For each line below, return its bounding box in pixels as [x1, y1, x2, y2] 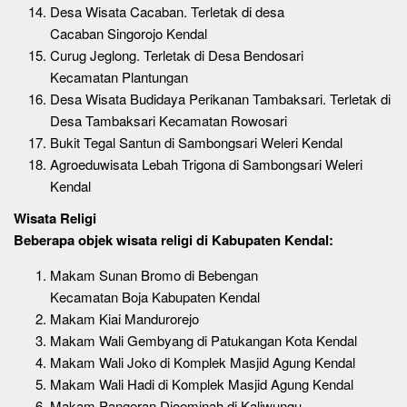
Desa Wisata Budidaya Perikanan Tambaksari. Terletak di [50, 88, 391, 108]
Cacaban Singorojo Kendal [50, 23, 207, 43]
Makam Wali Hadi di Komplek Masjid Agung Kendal [50, 374, 353, 393]
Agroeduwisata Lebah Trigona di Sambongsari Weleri [50, 154, 362, 174]
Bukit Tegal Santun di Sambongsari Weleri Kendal [50, 132, 342, 152]
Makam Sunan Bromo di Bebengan [50, 265, 258, 284]
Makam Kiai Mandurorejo [50, 309, 199, 328]
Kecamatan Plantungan [50, 66, 188, 86]
